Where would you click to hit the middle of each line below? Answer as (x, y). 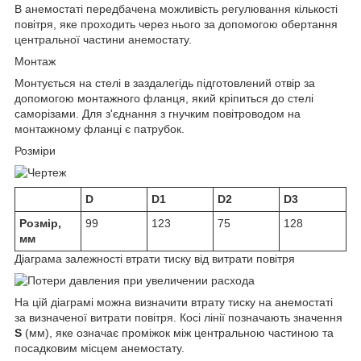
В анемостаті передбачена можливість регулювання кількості (176, 8)
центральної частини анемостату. (103, 39)
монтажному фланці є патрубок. (100, 129)
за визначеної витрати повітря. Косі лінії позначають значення (178, 317)
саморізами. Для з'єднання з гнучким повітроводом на (158, 113)
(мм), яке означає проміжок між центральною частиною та (178, 332)
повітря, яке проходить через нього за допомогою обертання (176, 24)
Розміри (35, 150)
